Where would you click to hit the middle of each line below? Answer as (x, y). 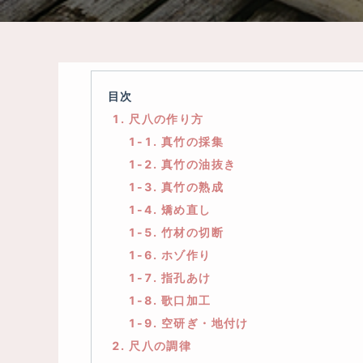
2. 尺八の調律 (152, 346)
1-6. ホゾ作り (170, 255)
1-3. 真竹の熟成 (176, 187)
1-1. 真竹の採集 (176, 141)
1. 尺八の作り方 (158, 119)
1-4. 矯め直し (170, 209)
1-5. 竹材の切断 (176, 232)
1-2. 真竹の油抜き (182, 164)
